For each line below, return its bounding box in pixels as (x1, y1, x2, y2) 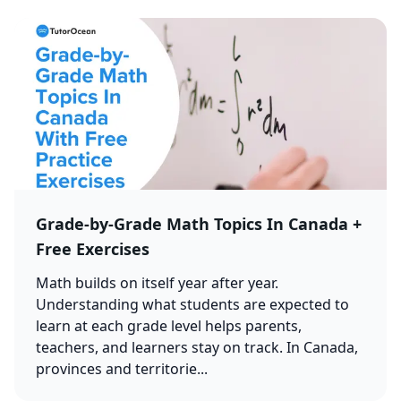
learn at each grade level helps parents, (36, 316, 302, 336)
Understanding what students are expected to (36, 294, 349, 314)
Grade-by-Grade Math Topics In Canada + (36, 213, 362, 235)
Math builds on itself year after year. (36, 273, 278, 293)
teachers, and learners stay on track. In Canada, (36, 337, 358, 357)
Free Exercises (36, 238, 149, 260)
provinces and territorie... (36, 359, 208, 379)
